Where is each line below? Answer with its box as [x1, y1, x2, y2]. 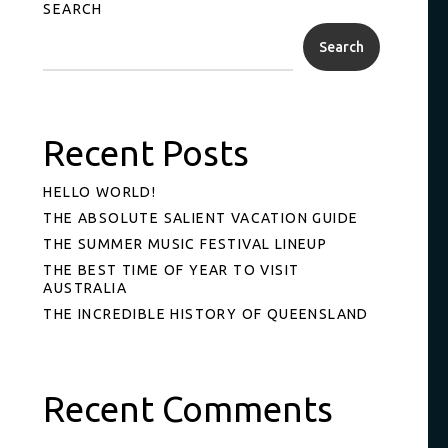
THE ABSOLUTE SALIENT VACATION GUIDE [43, 209, 359, 226]
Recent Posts [43, 132, 250, 173]
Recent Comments [43, 388, 334, 429]
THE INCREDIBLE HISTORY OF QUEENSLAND [43, 305, 369, 322]
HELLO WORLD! [43, 183, 157, 200]
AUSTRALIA [43, 279, 127, 296]
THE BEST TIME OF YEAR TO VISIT [43, 261, 300, 278]
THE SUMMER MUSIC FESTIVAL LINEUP [43, 235, 328, 252]
